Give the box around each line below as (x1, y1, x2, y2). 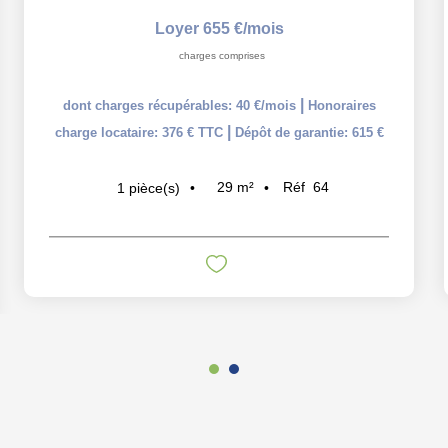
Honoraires (307, 98, 376, 113)
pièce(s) (129, 179, 180, 196)
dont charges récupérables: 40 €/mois (62, 98, 300, 113)
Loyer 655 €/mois (154, 20, 284, 37)
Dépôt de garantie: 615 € (234, 125, 384, 140)
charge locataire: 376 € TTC (54, 125, 227, 140)
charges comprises (178, 50, 265, 61)
